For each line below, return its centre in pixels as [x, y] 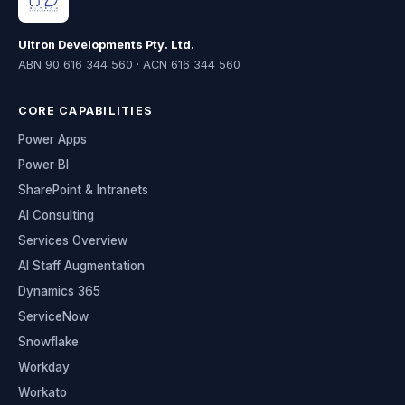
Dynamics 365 [59, 292]
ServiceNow [53, 317]
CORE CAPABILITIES [86, 111]
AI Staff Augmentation [81, 266]
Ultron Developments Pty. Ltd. [106, 45]
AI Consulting [56, 216]
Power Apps [52, 140]
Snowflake [48, 342]
